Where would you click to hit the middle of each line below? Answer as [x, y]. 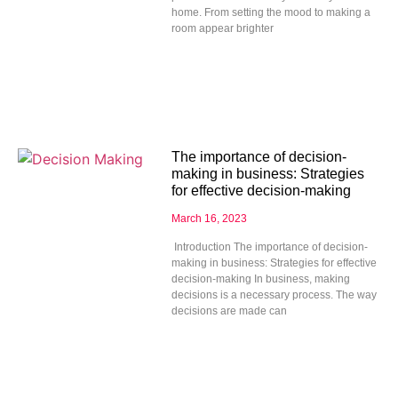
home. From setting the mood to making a [271, 13]
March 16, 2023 [209, 219]
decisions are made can [229, 311]
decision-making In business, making [260, 279]
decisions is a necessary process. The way [274, 295]
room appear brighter [222, 29]
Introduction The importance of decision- [269, 247]
